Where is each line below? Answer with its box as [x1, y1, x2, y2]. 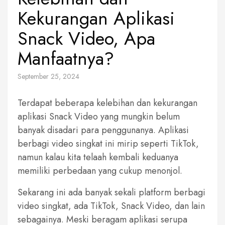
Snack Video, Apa [18, 25, 155, 52]
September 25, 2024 [18, 71, 79, 81]
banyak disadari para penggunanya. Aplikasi [18, 123, 189, 137]
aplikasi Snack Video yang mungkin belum [18, 109, 180, 123]
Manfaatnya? [18, 45, 114, 72]
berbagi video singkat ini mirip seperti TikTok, [18, 137, 199, 150]
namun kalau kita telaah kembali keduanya [18, 150, 178, 164]
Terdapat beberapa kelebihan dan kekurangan [18, 96, 197, 109]
